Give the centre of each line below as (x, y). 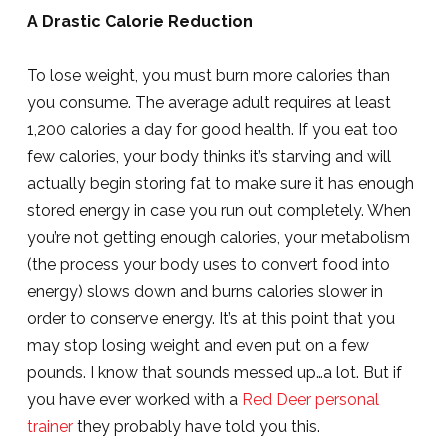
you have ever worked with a (134, 399)
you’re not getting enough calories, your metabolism (218, 237)
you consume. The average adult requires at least (208, 102)
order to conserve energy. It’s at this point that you (210, 318)
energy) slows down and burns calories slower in (204, 291)
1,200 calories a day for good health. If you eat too (212, 129)
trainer (49, 426)
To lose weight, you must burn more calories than (208, 75)
